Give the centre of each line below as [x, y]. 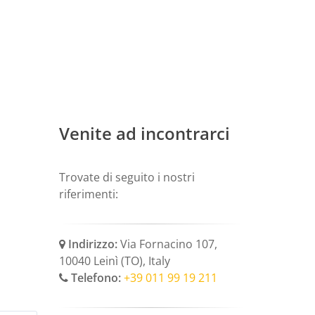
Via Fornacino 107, [167, 244]
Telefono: [94, 278]
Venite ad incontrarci [144, 134]
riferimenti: [88, 194]
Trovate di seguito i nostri [127, 178]
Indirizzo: [91, 244]
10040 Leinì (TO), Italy [114, 261]
